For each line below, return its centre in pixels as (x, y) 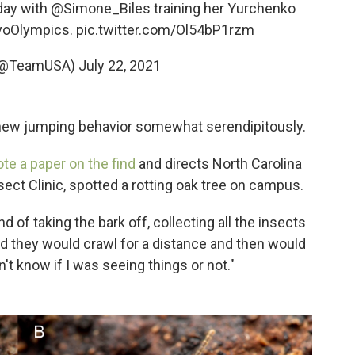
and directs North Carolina (219, 164)
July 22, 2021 (120, 66)
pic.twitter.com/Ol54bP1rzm (165, 30)
